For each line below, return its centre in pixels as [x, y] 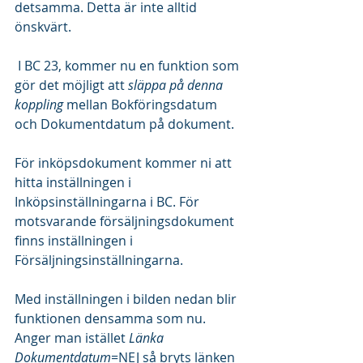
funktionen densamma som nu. [112, 318]
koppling [41, 105]
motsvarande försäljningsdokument [126, 221]
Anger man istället [72, 338]
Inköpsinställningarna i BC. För [109, 202]
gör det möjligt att [71, 85]
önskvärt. [43, 27]
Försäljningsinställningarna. [99, 260]
